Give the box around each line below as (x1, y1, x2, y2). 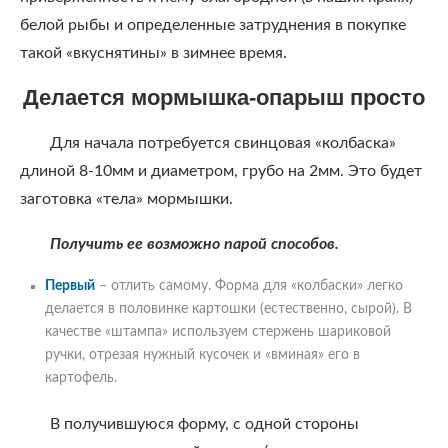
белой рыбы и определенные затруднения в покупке (20, 17, 406, 33)
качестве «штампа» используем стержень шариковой (45, 325, 391, 339)
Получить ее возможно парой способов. (50, 236, 339, 252)
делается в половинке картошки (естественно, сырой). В (45, 302, 412, 316)
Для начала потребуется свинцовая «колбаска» (50, 135, 396, 151)
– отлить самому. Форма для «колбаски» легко (95, 279, 403, 293)
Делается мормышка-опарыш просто (23, 85, 425, 110)
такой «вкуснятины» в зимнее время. (20, 45, 287, 61)
